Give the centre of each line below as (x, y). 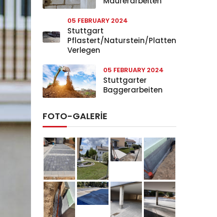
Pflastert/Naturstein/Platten (122, 40)
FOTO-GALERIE (75, 116)
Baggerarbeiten (133, 90)
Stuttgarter (125, 80)
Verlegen (84, 50)
